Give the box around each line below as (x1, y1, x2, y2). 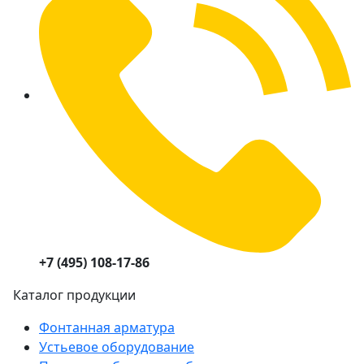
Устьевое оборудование (39, 337, 194, 356)
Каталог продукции (13, 285, 136, 304)
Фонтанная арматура (39, 318, 175, 336)
